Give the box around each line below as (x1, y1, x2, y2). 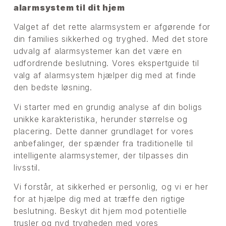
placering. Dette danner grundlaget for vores (13, 126, 194, 136)
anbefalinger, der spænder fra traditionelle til (13, 138, 193, 148)
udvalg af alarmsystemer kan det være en (13, 46, 183, 56)
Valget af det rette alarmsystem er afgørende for (13, 22, 211, 32)
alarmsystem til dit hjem (13, 3, 126, 13)
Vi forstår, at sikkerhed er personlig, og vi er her (13, 182, 208, 192)
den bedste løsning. (13, 82, 93, 93)
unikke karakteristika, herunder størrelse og (13, 114, 188, 124)
